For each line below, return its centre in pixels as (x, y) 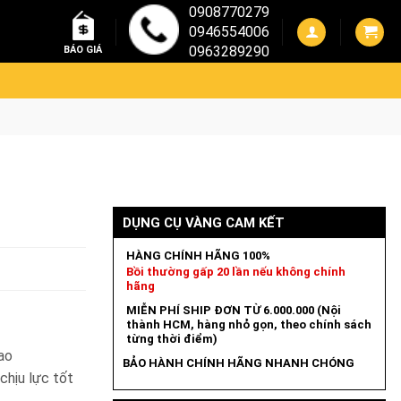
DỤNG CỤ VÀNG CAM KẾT (203, 223)
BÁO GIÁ (83, 50)
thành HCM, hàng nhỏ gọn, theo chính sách (248, 324)
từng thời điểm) (171, 339)
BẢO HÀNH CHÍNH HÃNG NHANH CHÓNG (238, 363)
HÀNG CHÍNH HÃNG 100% (198, 256)
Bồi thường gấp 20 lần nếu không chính (235, 272)
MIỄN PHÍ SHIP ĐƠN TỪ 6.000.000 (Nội (233, 310)
